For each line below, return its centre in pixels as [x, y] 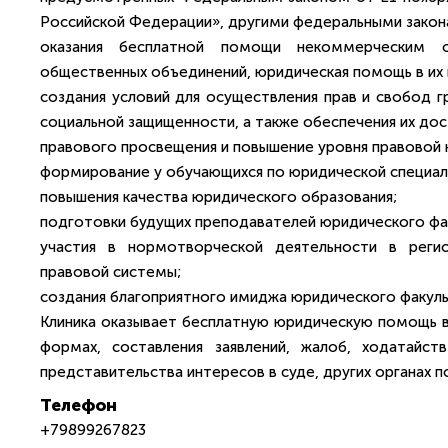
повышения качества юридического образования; [218, 197]
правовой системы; [110, 272]
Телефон [78, 405]
